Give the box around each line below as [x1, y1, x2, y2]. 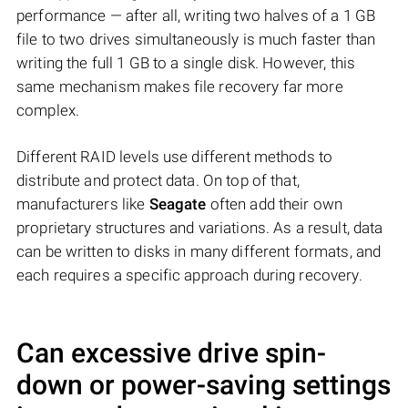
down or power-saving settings [16, 369, 391, 402]
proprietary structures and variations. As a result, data [16, 219, 383, 238]
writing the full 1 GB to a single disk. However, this [16, 54, 356, 73]
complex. [16, 101, 80, 120]
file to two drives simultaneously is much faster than [16, 30, 376, 49]
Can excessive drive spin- [16, 337, 326, 370]
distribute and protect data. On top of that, [16, 171, 300, 190]
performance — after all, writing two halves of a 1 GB [16, 6, 376, 25]
